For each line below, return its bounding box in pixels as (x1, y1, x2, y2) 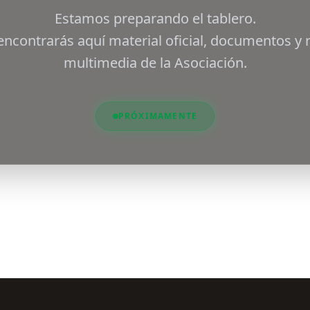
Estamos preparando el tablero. (54, 9, 256, 28)
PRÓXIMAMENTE (118, 110, 198, 122)
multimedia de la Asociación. (63, 53, 247, 72)
